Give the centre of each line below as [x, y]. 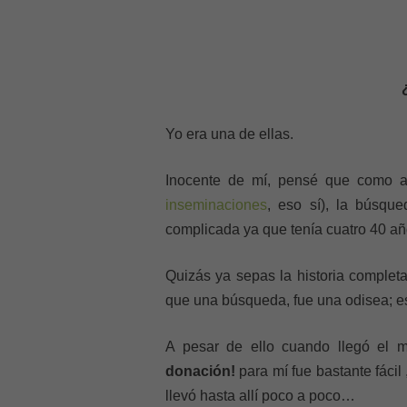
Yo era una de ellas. [229, 134]
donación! [200, 371]
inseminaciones [216, 205]
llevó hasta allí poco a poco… [260, 396]
